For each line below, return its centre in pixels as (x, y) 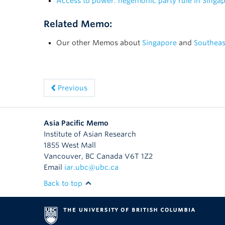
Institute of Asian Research (90, 134)
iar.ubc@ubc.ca (91, 167)
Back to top (64, 184)
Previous (72, 88)
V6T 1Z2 (139, 156)
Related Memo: (78, 24)
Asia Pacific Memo (76, 123)
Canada (109, 156)
